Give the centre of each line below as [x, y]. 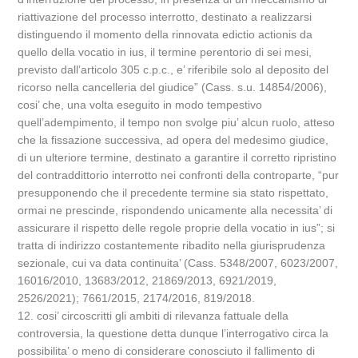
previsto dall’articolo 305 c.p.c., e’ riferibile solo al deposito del [173, 70]
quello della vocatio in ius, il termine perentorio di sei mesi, [165, 52]
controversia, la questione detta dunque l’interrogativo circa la [173, 333]
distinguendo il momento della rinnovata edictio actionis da [165, 34]
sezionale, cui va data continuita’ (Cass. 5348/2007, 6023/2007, [178, 263]
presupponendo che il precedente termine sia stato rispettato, [173, 193]
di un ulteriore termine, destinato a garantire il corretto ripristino [177, 157]
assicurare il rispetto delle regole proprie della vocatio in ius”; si [177, 228]
